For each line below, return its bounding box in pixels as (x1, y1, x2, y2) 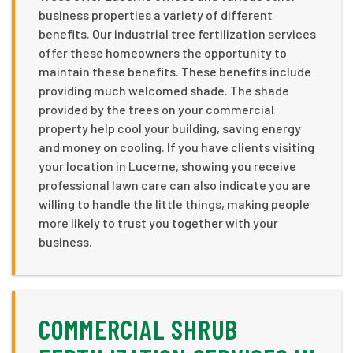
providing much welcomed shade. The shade (39, 82, 289, 98)
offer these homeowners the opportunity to (39, 44, 287, 60)
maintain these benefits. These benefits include (39, 63, 311, 79)
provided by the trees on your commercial (39, 101, 274, 117)
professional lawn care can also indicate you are (39, 176, 310, 192)
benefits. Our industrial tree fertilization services (39, 25, 316, 41)
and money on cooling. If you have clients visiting (39, 139, 314, 154)
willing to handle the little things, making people (39, 195, 310, 211)
